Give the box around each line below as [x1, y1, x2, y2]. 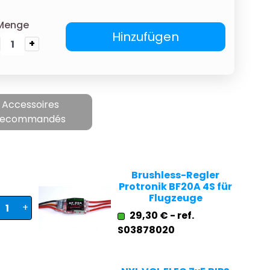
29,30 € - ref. [128, 209, 195, 222]
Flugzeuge [148, 191, 202, 205]
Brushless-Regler [131, 168, 220, 182]
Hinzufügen [112, 28, 180, 45]
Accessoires [1, 98, 59, 111]
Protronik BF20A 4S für [119, 180, 233, 193]
